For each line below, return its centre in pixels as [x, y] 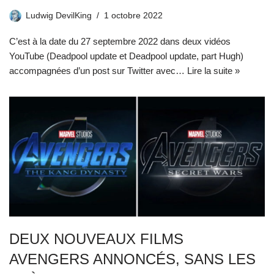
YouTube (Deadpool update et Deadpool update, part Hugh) [126, 56]
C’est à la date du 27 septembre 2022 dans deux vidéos [120, 41]
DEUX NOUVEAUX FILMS [96, 239]
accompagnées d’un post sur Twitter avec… [98, 70]
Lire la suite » [213, 70]
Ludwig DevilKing [59, 15]
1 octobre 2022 [133, 15]
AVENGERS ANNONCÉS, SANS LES [132, 259]
